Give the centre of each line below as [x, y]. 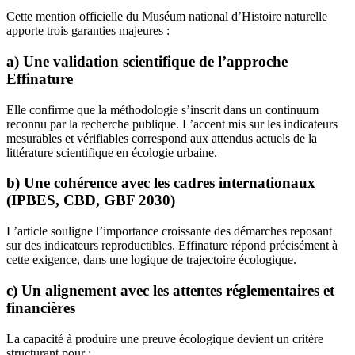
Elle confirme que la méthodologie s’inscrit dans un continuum [162, 109]
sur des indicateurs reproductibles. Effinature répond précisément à [172, 246]
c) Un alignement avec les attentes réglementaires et [170, 290]
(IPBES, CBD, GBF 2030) [91, 200]
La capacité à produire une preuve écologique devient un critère [165, 338]
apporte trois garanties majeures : [88, 31]
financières [41, 307]
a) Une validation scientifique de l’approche [147, 62]
